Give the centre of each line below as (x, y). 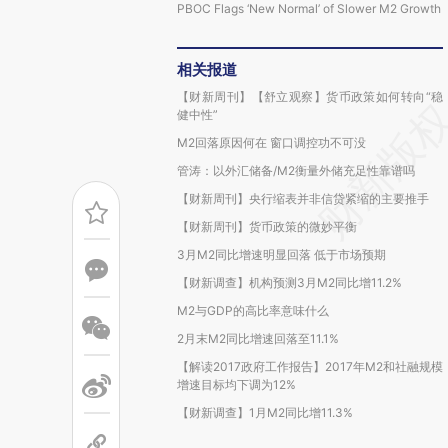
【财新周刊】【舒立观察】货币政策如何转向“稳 (310, 96)
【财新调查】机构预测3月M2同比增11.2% (289, 282)
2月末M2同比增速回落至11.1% (258, 338)
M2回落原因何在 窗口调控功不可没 (271, 142)
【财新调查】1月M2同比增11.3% (265, 412)
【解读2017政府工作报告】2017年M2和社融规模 (310, 366)
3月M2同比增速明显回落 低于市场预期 (281, 254)
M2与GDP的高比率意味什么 (253, 310)
